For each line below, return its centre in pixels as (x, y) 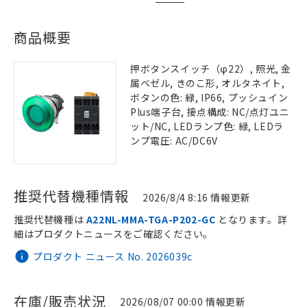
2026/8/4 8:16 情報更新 (197, 197)
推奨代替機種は (50, 219)
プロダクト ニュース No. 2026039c (113, 256)
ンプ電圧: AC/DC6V (174, 140)
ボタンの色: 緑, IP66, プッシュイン (209, 97)
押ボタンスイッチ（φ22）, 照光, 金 (211, 69)
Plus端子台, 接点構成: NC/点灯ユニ (210, 112)
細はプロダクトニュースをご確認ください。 (113, 234)
